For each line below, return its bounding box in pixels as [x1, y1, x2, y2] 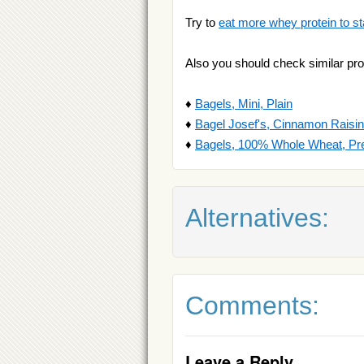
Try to [185, 15, 219, 29]
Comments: [185, 290, 319, 320]
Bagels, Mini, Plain [195, 96, 292, 110]
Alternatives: [185, 202, 329, 232]
